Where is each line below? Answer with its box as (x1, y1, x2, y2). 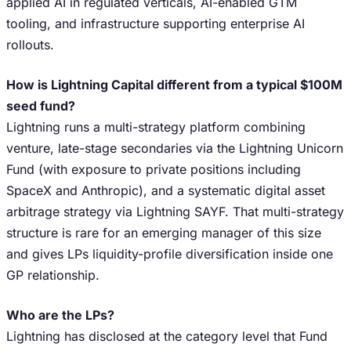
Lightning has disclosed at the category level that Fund (6, 328, 327, 344)
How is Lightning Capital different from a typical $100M (6, 77, 342, 92)
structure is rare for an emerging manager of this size (6, 225, 321, 241)
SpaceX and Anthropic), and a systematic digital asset (6, 183, 325, 198)
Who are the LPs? (6, 307, 114, 323)
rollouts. (6, 37, 54, 52)
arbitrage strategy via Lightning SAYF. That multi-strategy (6, 204, 344, 219)
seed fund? (6, 98, 75, 114)
